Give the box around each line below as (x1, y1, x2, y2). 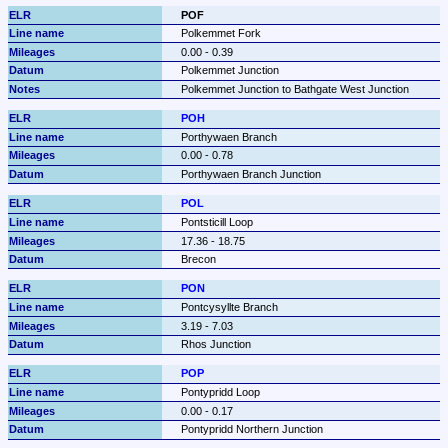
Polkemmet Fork (180, 27, 261, 40)
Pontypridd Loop (180, 386, 260, 399)
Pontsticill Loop (180, 215, 253, 228)
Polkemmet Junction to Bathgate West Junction (180, 83, 409, 96)
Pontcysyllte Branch (180, 300, 278, 313)
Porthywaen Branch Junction (180, 168, 321, 181)
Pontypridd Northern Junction (180, 423, 323, 436)
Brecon (180, 253, 216, 266)
